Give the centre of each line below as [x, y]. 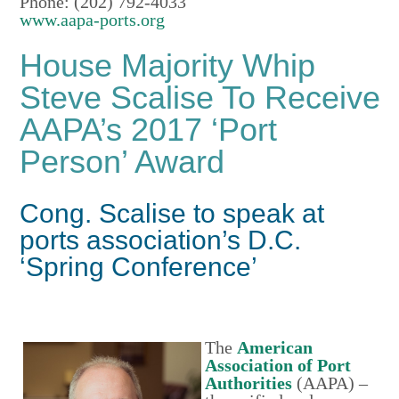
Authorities [249, 383]
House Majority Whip [168, 66]
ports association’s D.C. [161, 240]
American [275, 347]
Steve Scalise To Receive [200, 98]
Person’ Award [122, 162]
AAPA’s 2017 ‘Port [149, 130]
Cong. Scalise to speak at [172, 213]
